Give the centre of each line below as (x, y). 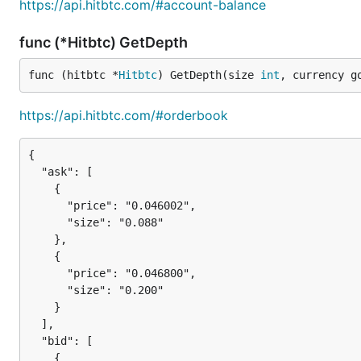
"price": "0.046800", (48, 273)
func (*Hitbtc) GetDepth (105, 42)
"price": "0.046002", (48, 205)
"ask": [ (35, 172)
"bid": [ (35, 341)
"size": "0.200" (48, 290)
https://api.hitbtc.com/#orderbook (124, 115)
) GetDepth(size (209, 75)
